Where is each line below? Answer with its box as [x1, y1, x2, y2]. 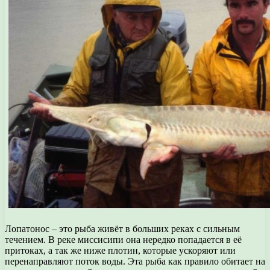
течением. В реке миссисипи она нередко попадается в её [5, 234, 242, 245]
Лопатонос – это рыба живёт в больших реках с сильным [5, 223, 240, 234]
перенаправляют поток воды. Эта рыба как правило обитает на [5, 256, 265, 266]
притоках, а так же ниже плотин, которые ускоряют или [5, 245, 236, 256]
